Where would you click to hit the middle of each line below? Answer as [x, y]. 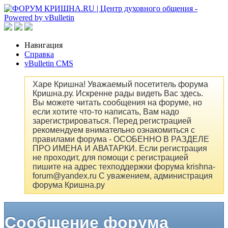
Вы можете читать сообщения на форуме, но [117, 103]
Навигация [44, 45]
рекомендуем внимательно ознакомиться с [114, 130]
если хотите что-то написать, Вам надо [106, 112]
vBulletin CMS [49, 63]
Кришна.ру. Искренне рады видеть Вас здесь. [118, 94]
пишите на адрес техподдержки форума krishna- [124, 167]
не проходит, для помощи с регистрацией [110, 158]
